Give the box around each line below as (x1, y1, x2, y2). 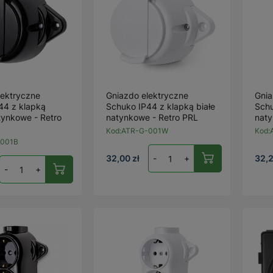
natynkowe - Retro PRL (106, 112, 199, 122)
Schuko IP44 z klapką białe (106, 101, 216, 112)
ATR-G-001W (121, 126, 169, 135)
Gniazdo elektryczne (106, 90, 189, 101)
